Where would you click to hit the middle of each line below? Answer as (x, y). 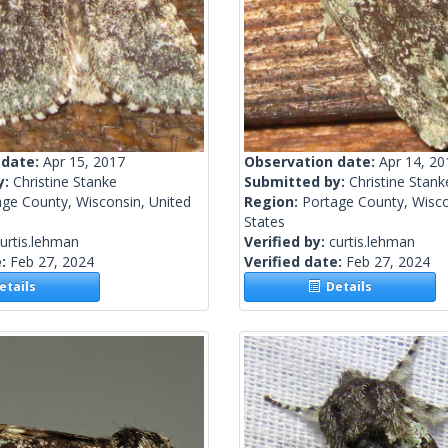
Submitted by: (296, 182)
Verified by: (286, 242)
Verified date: (295, 262)
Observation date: (311, 162)
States (264, 222)
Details (346, 287)
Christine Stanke (65, 182)
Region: (273, 202)
